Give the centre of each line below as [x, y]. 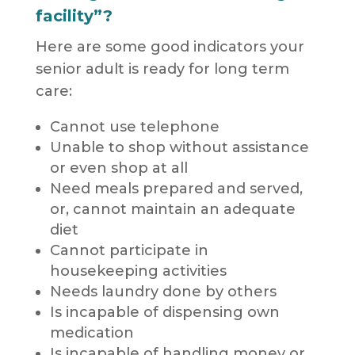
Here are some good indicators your [170, 47]
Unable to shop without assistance [179, 148]
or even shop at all [118, 168]
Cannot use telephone [134, 127]
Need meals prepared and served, [176, 189]
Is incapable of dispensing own [164, 313]
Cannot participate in [129, 251]
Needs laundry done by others [163, 292]
